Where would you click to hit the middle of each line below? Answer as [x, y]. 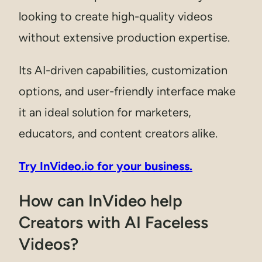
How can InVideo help [101, 200]
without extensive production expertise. [124, 37]
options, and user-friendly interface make [127, 91]
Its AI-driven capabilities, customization [123, 70]
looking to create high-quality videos [116, 16]
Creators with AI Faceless [113, 222]
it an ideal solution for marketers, [105, 112]
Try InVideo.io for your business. [106, 166]
